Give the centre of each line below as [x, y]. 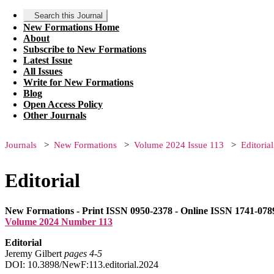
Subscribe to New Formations [85, 49]
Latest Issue [48, 60]
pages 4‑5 [83, 253]
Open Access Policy [63, 104]
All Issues [43, 71]
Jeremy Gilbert [35, 253]
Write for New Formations [78, 82]
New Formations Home [71, 27]
